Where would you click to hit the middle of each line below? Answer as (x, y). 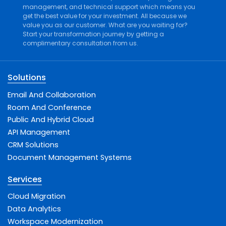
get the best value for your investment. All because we (105, 16)
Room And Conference (49, 107)
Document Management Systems (70, 158)
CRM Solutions (33, 145)
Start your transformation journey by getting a (93, 34)
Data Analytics (34, 209)
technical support (111, 7)
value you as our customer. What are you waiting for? (105, 25)
